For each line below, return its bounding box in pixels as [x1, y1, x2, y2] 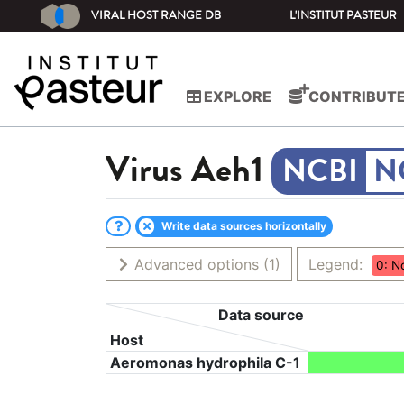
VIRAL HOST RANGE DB [91, 7, 222, 23]
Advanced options [130, 255, 259, 274]
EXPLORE [201, 87, 271, 106]
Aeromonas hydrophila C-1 [110, 353, 300, 372]
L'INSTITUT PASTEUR [289, 7, 398, 23]
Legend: [308, 255, 367, 274]
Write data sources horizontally [159, 219, 327, 233]
